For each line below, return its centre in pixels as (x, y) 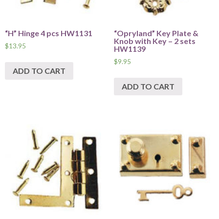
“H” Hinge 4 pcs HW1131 (49, 33)
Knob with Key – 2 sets (154, 41)
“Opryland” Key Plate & (156, 33)
